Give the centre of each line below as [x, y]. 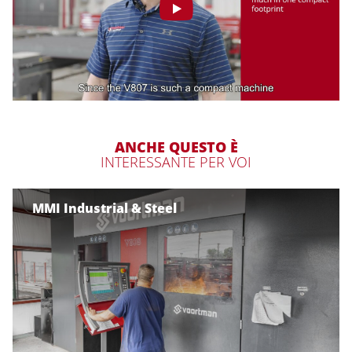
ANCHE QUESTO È [176, 147]
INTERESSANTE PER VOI [176, 162]
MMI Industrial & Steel [104, 209]
